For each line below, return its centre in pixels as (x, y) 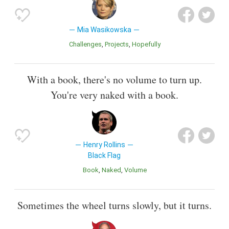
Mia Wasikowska (104, 29)
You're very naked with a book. (114, 95)
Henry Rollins (104, 145)
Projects (118, 44)
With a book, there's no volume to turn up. (114, 80)
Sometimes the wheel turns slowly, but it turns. (114, 205)
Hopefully (148, 44)
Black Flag (104, 156)
